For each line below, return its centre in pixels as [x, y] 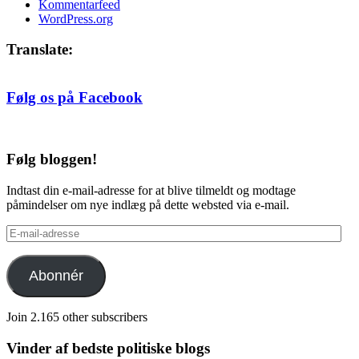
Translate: [40, 50]
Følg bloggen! [52, 159]
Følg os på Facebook [75, 97]
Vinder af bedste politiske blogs [108, 348]
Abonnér [56, 275]
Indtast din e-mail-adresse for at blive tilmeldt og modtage [151, 190]
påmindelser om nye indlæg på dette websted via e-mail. [148, 204]
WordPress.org [76, 18]
